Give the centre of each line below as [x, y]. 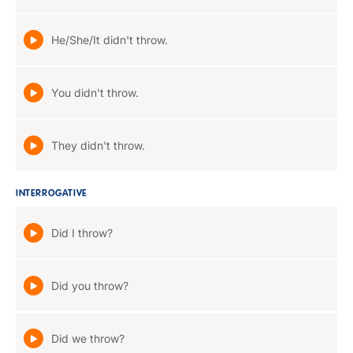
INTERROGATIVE [52, 194]
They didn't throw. [98, 145]
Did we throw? [88, 338]
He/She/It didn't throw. [110, 40]
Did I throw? [82, 233]
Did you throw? [90, 286]
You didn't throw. [95, 93]
